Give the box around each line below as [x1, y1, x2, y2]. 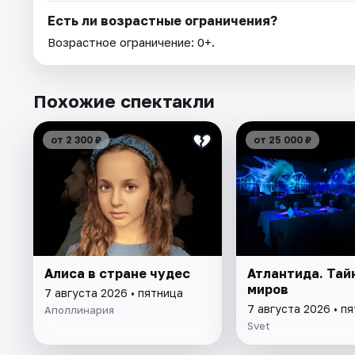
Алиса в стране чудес [44, 265, 190, 281]
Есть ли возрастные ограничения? [48, 12, 277, 29]
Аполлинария [44, 303, 114, 316]
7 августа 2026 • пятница [44, 285, 183, 300]
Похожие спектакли [33, 90, 215, 112]
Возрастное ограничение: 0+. [48, 34, 215, 49]
